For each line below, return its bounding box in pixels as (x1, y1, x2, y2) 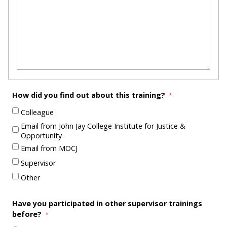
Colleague (21, 107, 54, 117)
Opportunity (21, 131, 62, 141)
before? (12, 209, 44, 219)
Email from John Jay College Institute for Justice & (21, 121, 185, 131)
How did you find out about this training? (12, 90, 167, 100)
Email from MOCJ (21, 143, 78, 153)
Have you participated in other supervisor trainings (12, 199, 202, 209)
